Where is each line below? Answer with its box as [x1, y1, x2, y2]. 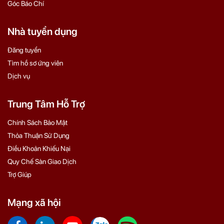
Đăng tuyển [7, 46, 41, 54]
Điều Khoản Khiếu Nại [7, 144, 70, 153]
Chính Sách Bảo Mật [7, 118, 67, 127]
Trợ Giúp [7, 170, 31, 179]
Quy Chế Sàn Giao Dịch [7, 157, 76, 166]
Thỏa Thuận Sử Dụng [7, 131, 69, 140]
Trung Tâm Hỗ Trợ [7, 98, 85, 110]
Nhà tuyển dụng [7, 25, 77, 38]
